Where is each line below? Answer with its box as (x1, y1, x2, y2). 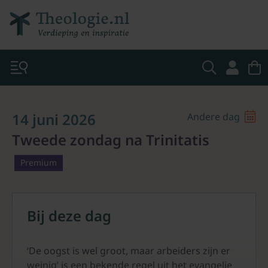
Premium (20, 157, 57, 168)
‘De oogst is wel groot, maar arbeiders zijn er (27, 244, 230, 257)
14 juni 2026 (12, 109, 96, 129)
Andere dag (187, 110, 242, 123)
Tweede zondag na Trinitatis (12, 130, 209, 150)
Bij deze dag (27, 206, 111, 226)
